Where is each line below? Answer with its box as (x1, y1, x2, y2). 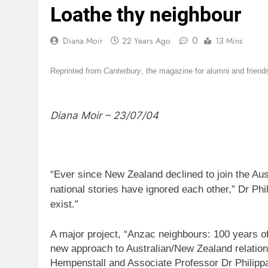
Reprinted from (50, 66, 103, 76)
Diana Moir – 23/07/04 (50, 109, 159, 121)
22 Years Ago (122, 34, 170, 47)
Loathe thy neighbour (50, 2, 241, 26)
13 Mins (215, 34, 243, 47)
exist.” (50, 199, 78, 211)
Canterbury (103, 66, 141, 76)
